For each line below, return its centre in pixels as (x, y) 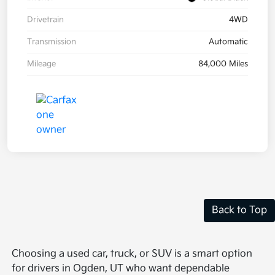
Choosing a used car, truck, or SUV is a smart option (132, 254)
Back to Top (239, 210)
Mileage (41, 64)
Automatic (228, 41)
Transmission (52, 41)
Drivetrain (45, 19)
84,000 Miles (223, 64)
